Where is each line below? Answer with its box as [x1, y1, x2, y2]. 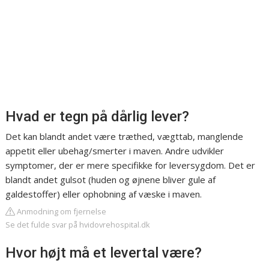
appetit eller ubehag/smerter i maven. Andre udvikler [5, 145, 225, 157]
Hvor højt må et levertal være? [5, 244, 202, 262]
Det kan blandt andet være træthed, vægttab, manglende [5, 130, 244, 143]
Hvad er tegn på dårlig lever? [5, 108, 190, 125]
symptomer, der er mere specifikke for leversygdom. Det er [5, 159, 256, 172]
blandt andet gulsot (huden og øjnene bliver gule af [5, 174, 216, 186]
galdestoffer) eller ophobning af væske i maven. [5, 188, 202, 201]
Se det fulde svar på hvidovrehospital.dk [5, 219, 151, 231]
